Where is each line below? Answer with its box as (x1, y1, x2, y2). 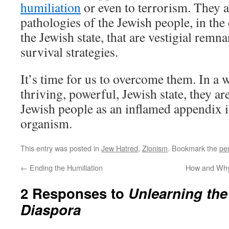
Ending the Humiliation (28, 162, 103, 173)
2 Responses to (20, 183, 128, 203)
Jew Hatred (101, 143, 138, 153)
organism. (20, 114, 72, 132)
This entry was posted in (20, 143, 101, 153)
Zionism (142, 143, 168, 153)
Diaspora (20, 199, 81, 219)
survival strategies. (20, 43, 118, 60)
